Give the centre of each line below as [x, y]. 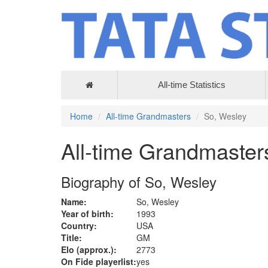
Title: [71, 238]
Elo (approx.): [89, 250]
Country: [79, 226]
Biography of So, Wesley [139, 182]
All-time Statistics [191, 85]
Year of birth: [87, 214]
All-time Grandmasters [148, 116]
